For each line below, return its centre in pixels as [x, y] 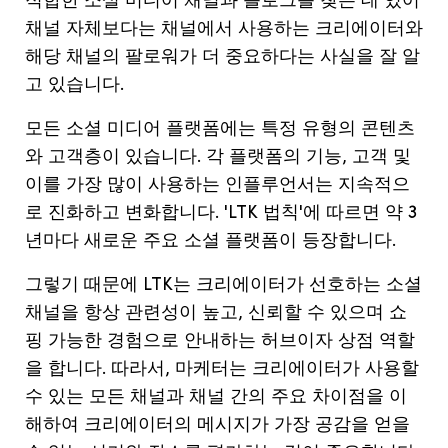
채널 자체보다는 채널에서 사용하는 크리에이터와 [224, 29]
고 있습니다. [77, 85]
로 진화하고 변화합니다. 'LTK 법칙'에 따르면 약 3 [221, 213]
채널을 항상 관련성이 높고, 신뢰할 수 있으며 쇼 [216, 313]
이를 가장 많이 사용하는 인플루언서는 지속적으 [217, 185]
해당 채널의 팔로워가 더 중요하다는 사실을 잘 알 [222, 57]
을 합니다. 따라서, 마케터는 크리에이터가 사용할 [222, 369]
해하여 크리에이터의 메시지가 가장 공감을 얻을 [217, 425]
